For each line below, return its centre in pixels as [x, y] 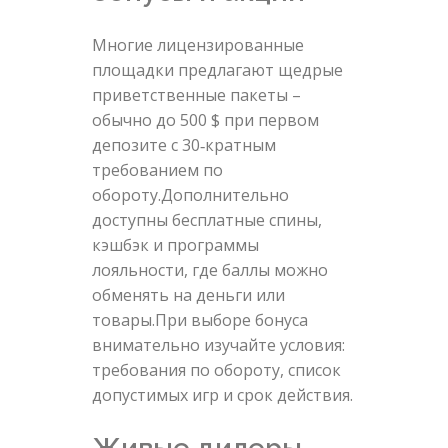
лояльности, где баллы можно [209, 269]
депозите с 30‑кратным [183, 144]
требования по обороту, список [216, 369]
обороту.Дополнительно [190, 194]
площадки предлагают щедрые [217, 69]
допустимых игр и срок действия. [222, 394]
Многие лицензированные [197, 44]
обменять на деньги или [188, 294]
